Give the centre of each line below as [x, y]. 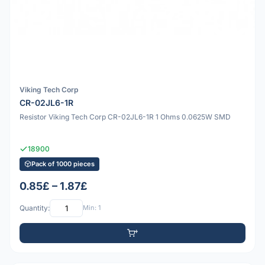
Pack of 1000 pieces [63, 164]
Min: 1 [92, 208]
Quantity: [35, 208]
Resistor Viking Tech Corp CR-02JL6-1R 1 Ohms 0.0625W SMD [125, 117]
